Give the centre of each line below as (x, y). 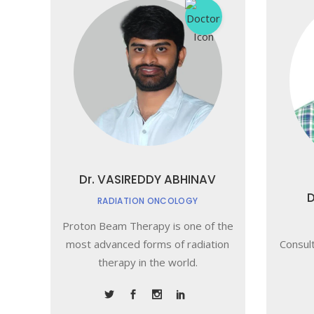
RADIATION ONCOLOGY (148, 201)
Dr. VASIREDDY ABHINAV (148, 179)
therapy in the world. (148, 262)
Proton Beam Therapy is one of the (148, 226)
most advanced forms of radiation (148, 244)
